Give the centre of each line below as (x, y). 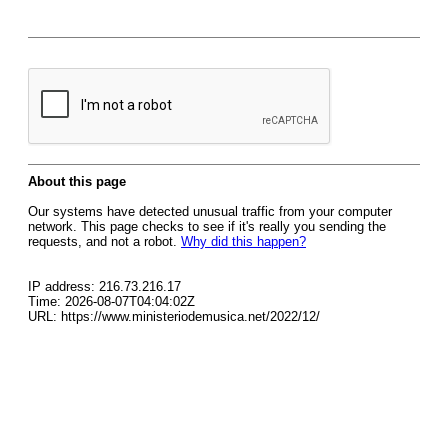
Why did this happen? (243, 241)
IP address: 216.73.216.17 (104, 286)
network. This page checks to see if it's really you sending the (207, 226)
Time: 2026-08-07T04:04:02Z (111, 301)
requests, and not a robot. (104, 241)
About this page (77, 181)
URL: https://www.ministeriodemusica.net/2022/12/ (174, 316)
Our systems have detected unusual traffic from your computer (210, 211)
